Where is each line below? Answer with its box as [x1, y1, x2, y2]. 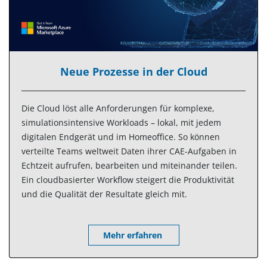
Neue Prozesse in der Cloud [60, 64, 207, 79]
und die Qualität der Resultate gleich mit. [21, 188, 187, 200]
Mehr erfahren [103, 229, 162, 241]
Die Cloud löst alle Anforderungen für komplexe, [21, 103, 215, 114]
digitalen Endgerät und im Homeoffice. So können [21, 131, 220, 143]
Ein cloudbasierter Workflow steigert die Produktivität [21, 174, 234, 186]
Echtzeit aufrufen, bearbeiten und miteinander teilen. [21, 160, 237, 172]
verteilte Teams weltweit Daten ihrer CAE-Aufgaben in [21, 145, 237, 157]
